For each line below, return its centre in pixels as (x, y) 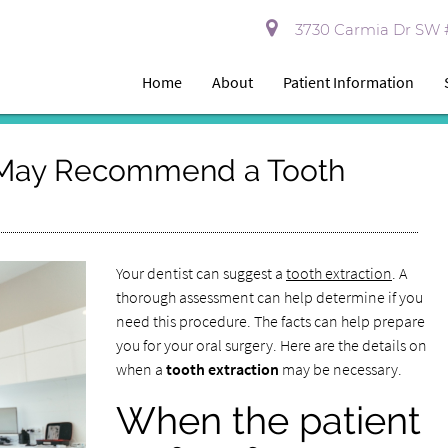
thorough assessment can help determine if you (269, 297)
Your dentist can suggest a (200, 273)
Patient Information (349, 82)
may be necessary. (340, 369)
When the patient (268, 421)
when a (140, 369)
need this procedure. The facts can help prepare (270, 321)
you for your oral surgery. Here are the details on (271, 345)
